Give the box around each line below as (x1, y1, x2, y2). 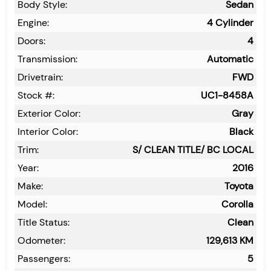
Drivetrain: (18, 70, 63, 83)
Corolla (221, 197, 253, 211)
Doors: (18, 34, 45, 47)
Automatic (207, 52, 253, 65)
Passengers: (18, 252, 70, 265)
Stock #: (18, 88, 54, 102)
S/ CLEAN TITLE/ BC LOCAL (132, 143, 253, 156)
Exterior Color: (18, 106, 80, 120)
